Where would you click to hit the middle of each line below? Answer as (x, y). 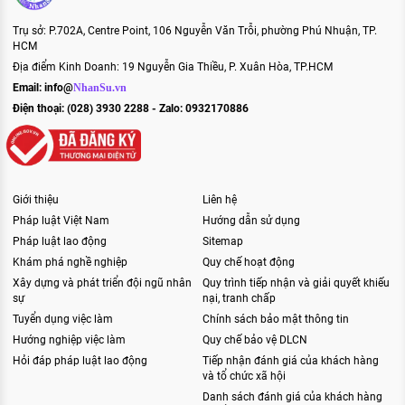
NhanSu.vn (100, 87)
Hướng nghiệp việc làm (69, 340)
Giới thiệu (36, 200)
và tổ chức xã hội (244, 377)
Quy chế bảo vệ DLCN (255, 340)
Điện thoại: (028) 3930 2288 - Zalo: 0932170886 (131, 108)
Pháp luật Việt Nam (61, 221)
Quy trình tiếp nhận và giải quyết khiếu (296, 283)
